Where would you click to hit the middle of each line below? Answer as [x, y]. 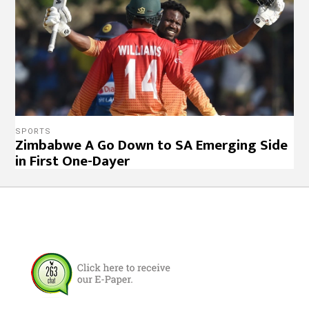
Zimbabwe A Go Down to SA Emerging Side [152, 145]
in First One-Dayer [73, 161]
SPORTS [33, 131]
